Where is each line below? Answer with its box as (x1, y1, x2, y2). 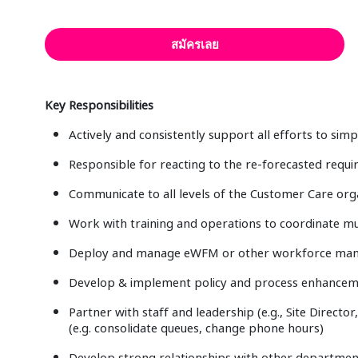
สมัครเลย (170, 37, 219, 52)
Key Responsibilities (45, 96, 154, 113)
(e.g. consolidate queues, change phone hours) (69, 319, 324, 336)
